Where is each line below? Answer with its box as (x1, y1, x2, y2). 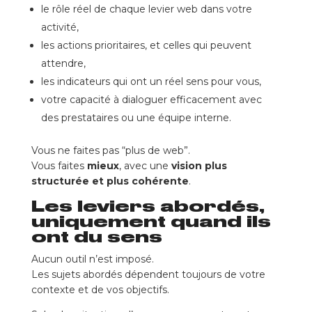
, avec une (118, 159, 171, 173)
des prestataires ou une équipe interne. (40, 111, 231, 125)
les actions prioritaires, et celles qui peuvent (40, 39, 251, 52)
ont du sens (31, 227, 162, 247)
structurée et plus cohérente (31, 175, 189, 188)
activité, (40, 21, 79, 34)
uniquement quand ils (31, 212, 271, 232)
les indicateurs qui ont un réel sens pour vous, (40, 75, 261, 88)
